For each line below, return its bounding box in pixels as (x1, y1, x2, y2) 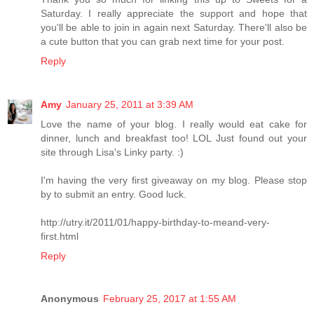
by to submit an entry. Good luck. (41, 188, 186, 200)
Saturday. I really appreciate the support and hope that (41, 7, 307, 19)
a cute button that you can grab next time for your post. (41, 35, 285, 47)
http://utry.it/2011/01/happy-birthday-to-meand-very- (41, 216, 270, 228)
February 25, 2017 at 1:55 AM (103, 293, 236, 305)
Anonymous (41, 293, 99, 305)
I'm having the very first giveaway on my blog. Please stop (41, 174, 307, 186)
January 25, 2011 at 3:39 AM (66, 98, 193, 110)
